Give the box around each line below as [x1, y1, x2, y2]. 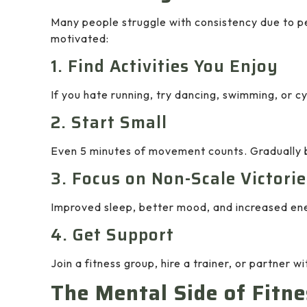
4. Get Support [51, 222, 174, 249]
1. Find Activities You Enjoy [51, 53, 278, 80]
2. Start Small [51, 110, 167, 136]
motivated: [51, 32, 109, 46]
